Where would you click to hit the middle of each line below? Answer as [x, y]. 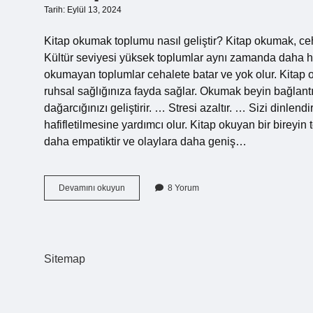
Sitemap [65, 259]
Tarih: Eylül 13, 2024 [83, 10]
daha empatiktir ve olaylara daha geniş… [145, 141]
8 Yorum [183, 188]
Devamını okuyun [92, 188]
